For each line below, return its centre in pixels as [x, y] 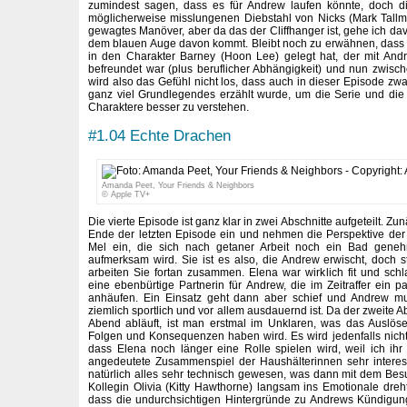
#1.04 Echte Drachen [159, 136]
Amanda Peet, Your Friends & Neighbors [178, 185]
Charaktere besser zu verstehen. [169, 107]
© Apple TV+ [125, 194]
